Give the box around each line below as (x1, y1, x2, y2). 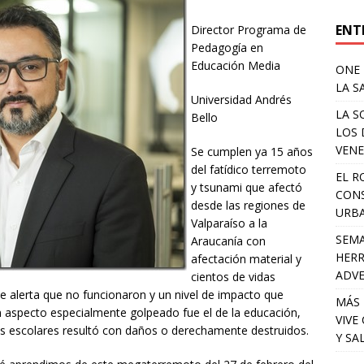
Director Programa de (191, 22, 306, 38)
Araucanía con (191, 233, 266, 249)
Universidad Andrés (191, 92, 292, 108)
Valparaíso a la (191, 215, 267, 232)
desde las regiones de (191, 197, 305, 214)
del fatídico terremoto (191, 162, 306, 178)
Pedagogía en (191, 40, 263, 56)
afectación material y (191, 251, 301, 267)
